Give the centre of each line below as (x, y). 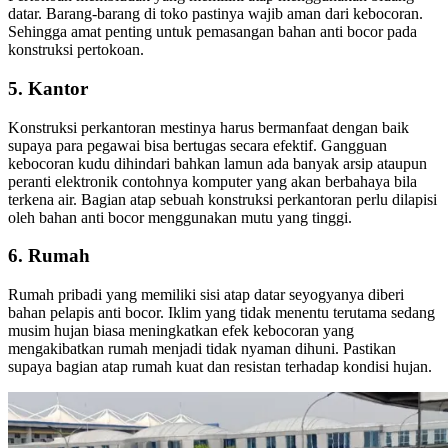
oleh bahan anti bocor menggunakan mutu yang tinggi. (180, 217)
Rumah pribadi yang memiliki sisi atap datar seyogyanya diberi (206, 295)
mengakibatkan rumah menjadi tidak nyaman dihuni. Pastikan (202, 349)
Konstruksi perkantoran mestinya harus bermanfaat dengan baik (208, 127)
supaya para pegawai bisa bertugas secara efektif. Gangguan (197, 145)
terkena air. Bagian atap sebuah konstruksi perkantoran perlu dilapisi (222, 199)
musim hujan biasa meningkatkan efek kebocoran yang (181, 331)
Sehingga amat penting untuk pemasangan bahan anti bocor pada (212, 32)
